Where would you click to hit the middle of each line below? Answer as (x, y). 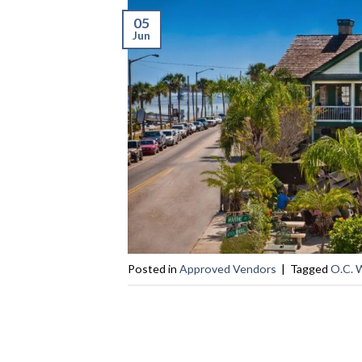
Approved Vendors (227, 268)
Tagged (310, 268)
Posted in (153, 268)
